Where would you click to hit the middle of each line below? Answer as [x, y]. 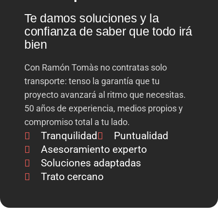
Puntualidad [141, 136]
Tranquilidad [69, 136]
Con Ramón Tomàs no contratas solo [96, 68]
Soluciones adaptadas [91, 163]
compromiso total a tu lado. [77, 122]
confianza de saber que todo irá [108, 31]
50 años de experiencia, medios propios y [104, 109]
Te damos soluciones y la [92, 18]
